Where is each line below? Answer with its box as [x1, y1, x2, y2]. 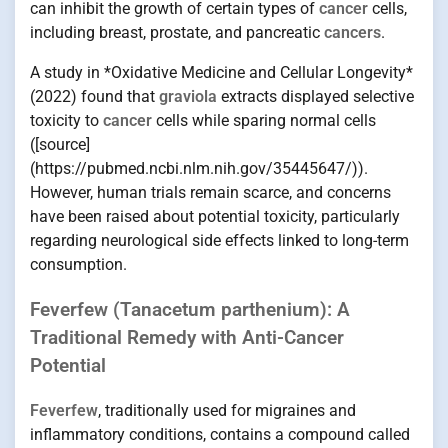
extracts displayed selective [217, 87, 414, 107]
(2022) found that [30, 87, 159, 107]
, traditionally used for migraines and [98, 400, 356, 420]
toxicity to [30, 111, 103, 131]
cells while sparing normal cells [152, 111, 376, 131]
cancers [324, 23, 381, 43]
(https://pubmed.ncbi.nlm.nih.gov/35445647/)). [30, 159, 368, 179]
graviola [159, 87, 217, 107]
